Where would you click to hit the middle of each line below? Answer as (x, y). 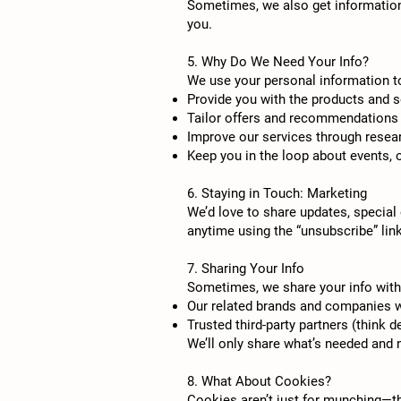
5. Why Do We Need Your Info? (278, 62)
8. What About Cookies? (259, 381)
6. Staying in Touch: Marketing (277, 193)
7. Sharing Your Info (246, 269)
